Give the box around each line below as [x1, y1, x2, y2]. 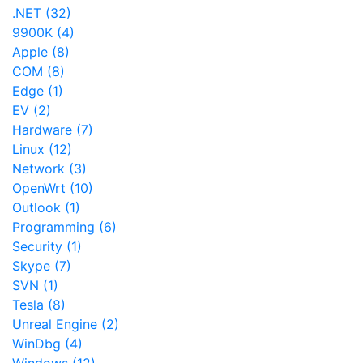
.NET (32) [12, 5, 71, 22]
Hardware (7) [12, 122, 93, 139]
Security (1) [12, 238, 82, 255]
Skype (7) [12, 258, 71, 275]
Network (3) [12, 160, 87, 177]
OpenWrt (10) [12, 180, 93, 197]
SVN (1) [12, 277, 58, 294]
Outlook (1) [12, 199, 80, 216]
